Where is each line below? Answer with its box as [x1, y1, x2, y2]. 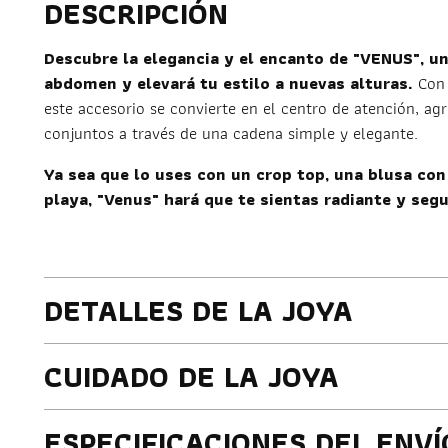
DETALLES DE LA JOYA [44, 286, 354, 336]
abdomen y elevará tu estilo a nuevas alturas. [44, 69, 414, 98]
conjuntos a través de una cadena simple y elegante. [44, 119, 419, 148]
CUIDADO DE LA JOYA [44, 352, 340, 402]
